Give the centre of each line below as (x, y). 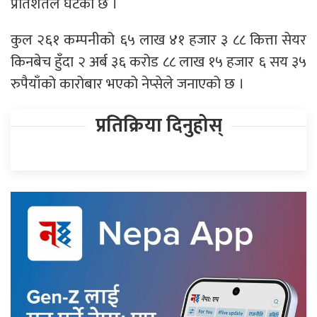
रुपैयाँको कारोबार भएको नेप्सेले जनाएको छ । (127, 84)
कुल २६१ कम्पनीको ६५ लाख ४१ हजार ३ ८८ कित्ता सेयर (158, 40)
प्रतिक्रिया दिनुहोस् (158, 126)
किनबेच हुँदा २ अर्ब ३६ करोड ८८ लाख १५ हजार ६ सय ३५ (158, 62)
